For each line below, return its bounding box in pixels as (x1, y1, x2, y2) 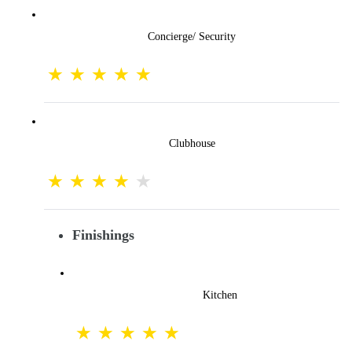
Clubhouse (168, 137, 215, 149)
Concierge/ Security (148, 30, 236, 42)
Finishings (72, 226, 134, 243)
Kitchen (203, 288, 237, 301)
